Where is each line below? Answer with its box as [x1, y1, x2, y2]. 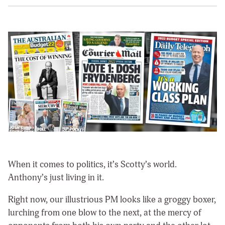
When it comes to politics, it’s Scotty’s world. [8, 159, 177, 171]
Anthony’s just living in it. [8, 172, 106, 184]
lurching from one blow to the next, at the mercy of [8, 207, 201, 219]
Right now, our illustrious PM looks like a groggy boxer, [8, 194, 216, 206]
